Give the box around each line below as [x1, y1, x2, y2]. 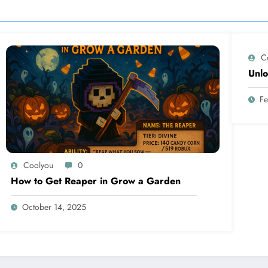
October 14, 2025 [22, 200, 87, 213]
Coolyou [23, 159, 54, 171]
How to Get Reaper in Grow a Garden [11, 173, 181, 188]
